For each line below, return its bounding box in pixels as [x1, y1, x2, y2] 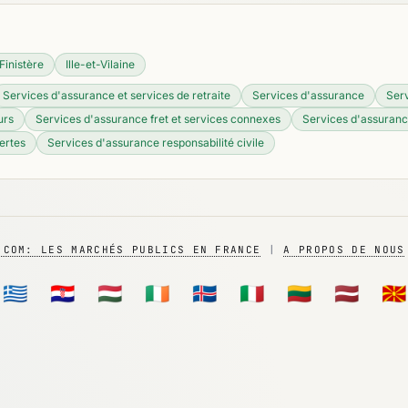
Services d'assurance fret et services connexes [36, 112, 280, 126]
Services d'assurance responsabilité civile [47, 136, 264, 149]
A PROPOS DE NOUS [283, 243, 405, 256]
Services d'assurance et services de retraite [3, 88, 230, 102]
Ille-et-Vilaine [66, 57, 135, 71]
